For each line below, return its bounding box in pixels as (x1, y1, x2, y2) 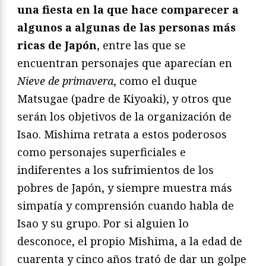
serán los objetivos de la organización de (17, 109, 232, 123)
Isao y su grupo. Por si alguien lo (17, 216, 189, 230)
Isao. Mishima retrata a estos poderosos (17, 126, 227, 141)
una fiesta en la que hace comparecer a (17, 2, 239, 17)
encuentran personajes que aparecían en (17, 55, 232, 70)
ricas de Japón (17, 37, 97, 52)
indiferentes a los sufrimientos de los (17, 162, 214, 177)
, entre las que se (97, 37, 186, 52)
